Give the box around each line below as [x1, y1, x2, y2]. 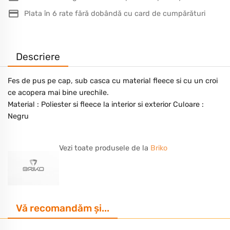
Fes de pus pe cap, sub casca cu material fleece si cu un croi [8, 76, 218, 86]
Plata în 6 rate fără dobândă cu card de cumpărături [24, 9, 205, 18]
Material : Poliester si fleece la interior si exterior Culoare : [8, 100, 204, 109]
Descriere [16, 50, 60, 63]
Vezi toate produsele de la [59, 144, 150, 153]
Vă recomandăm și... [16, 202, 109, 215]
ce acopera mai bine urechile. [8, 88, 109, 98]
